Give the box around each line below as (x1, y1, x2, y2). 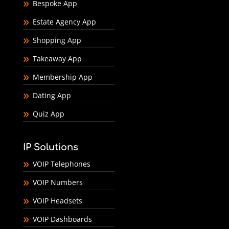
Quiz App (32, 108, 64, 119)
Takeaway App (32, 53, 82, 63)
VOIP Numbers (32, 177, 83, 187)
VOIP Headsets (32, 195, 82, 205)
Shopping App (32, 35, 81, 45)
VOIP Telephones (32, 158, 90, 169)
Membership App (32, 72, 93, 82)
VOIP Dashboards (32, 214, 92, 224)
